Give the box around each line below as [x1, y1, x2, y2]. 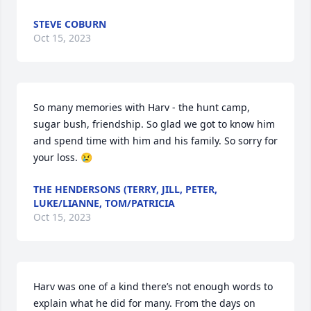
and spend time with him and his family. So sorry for [33, 134, 278, 147]
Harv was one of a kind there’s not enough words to [33, 280, 273, 293]
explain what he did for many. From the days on [33, 296, 255, 310]
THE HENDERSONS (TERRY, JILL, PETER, [33, 183, 217, 196]
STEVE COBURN [33, 17, 106, 31]
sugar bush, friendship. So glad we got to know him [33, 117, 275, 131]
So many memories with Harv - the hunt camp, [33, 101, 250, 114]
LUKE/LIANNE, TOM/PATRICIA [33, 196, 175, 210]
